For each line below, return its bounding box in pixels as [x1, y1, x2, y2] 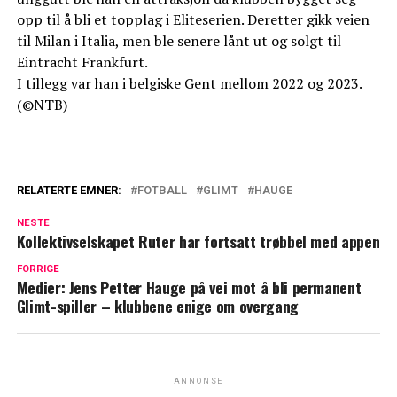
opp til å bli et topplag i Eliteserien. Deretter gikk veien [16, 10, 370, 30]
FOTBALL [136, 183, 187, 198]
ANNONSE [173, 377, 224, 386]
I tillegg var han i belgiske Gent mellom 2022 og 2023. [16, 74, 362, 94]
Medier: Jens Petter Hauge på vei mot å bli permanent [16, 276, 362, 300]
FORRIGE [16, 263, 59, 276]
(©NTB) [16, 95, 67, 115]
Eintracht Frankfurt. [16, 52, 148, 73]
